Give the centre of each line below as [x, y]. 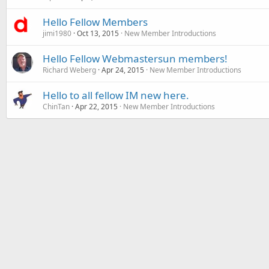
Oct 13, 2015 [98, 33]
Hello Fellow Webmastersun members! [135, 58]
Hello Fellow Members [95, 22]
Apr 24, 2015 [123, 70]
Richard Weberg [69, 70]
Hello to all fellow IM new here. [116, 95]
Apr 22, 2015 [96, 106]
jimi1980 [57, 33]
